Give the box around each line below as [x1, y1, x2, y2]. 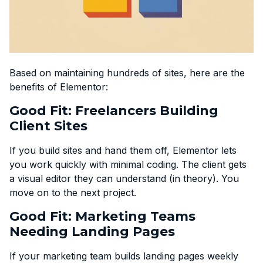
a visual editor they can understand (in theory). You [9, 172, 239, 184]
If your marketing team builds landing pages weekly [9, 249, 238, 262]
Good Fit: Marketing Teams [9, 208, 195, 224]
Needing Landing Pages [9, 223, 175, 240]
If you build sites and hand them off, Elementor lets [9, 144, 237, 156]
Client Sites [9, 117, 87, 134]
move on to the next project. [9, 186, 136, 198]
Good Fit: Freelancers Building [9, 102, 218, 119]
